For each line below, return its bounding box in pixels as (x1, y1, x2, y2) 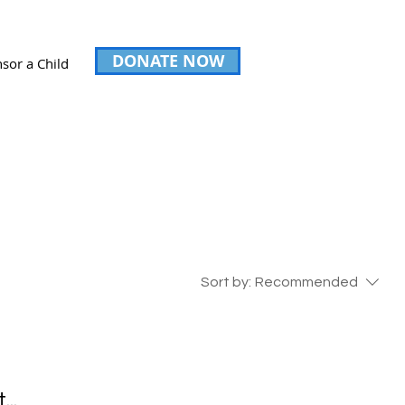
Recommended (255, 275, 358, 289)
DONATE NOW (111, 50, 224, 72)
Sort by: (201, 275, 251, 289)
